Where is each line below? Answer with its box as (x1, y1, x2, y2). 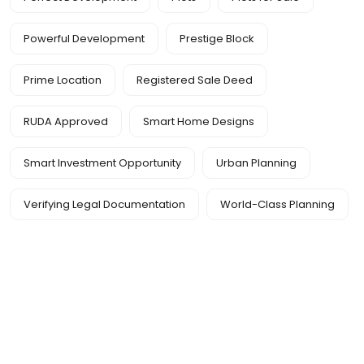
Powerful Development (24, 31, 145, 47)
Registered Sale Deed (136, 72, 253, 89)
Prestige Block (180, 31, 254, 47)
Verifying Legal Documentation (24, 197, 185, 213)
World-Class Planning (220, 197, 335, 213)
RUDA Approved (24, 114, 108, 130)
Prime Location (24, 72, 102, 89)
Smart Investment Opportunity (24, 155, 181, 171)
